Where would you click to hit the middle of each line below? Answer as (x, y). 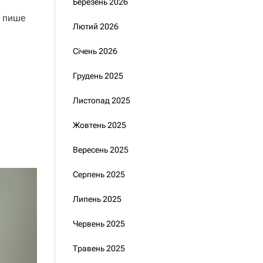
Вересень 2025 (100, 150)
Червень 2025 (99, 224)
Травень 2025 (99, 248)
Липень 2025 (97, 199)
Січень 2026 (95, 51)
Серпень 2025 (99, 174)
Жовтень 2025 (99, 125)
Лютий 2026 (95, 26)
